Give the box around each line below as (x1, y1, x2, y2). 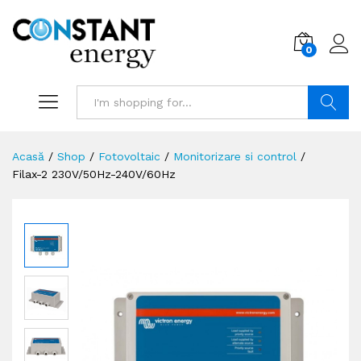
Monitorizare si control (173, 150, 297, 164)
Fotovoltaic (98, 150, 160, 164)
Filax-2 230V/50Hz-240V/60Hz (12, 168, 176, 181)
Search (308, 130, 349, 143)
